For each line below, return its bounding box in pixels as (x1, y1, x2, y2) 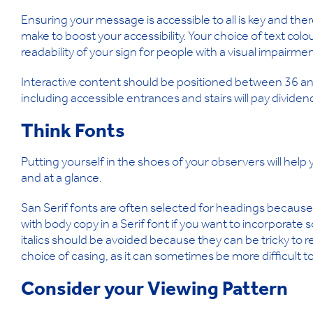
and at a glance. (21, 173, 102, 187)
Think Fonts (21, 124, 125, 144)
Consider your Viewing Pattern (21, 282, 288, 302)
